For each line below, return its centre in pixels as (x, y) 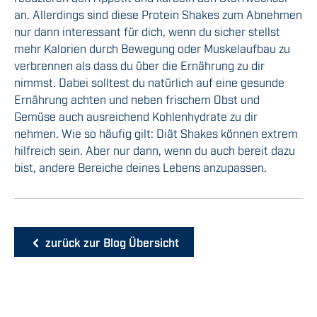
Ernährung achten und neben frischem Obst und (137, 99)
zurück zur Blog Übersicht (111, 242)
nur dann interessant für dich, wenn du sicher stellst (147, 31)
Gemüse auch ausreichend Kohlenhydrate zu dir (136, 116)
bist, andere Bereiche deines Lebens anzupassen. (140, 167)
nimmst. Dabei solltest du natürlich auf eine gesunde (149, 82)
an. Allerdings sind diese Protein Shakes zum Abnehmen (158, 15)
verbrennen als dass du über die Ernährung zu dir (139, 65)
